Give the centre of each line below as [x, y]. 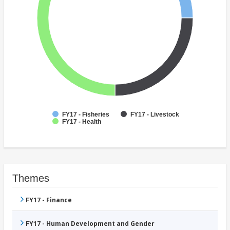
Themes [31, 178]
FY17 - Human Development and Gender [90, 224]
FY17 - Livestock [155, 115]
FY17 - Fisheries [86, 115]
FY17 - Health [82, 122]
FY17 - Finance [49, 200]
